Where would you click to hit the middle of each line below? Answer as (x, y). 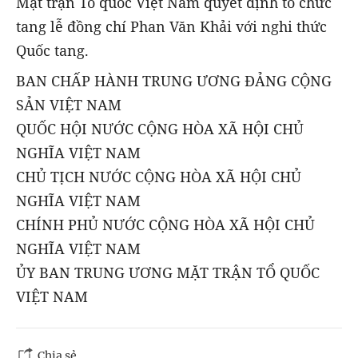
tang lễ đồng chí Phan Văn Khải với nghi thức (171, 26)
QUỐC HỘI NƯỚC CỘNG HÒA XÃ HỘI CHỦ (160, 128)
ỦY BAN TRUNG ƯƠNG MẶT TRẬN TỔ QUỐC (168, 272)
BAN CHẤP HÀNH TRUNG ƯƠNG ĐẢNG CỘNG (174, 80)
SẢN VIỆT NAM (69, 104)
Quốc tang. (52, 50)
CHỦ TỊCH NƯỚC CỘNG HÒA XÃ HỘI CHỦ (159, 176)
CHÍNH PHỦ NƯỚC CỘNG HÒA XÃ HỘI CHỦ (165, 224)
